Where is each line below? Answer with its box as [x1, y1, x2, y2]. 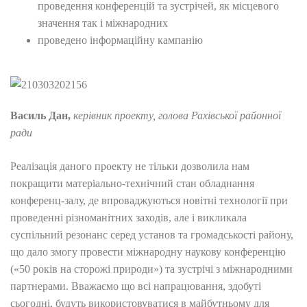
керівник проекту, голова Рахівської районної [73, 110, 281, 121]
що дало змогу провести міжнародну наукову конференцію [10, 246, 286, 258]
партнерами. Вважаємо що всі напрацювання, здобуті [10, 280, 261, 292]
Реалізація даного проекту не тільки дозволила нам [10, 160, 249, 172]
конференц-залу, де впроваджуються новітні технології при [10, 195, 288, 206]
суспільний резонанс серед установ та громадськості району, [10, 229, 293, 241]
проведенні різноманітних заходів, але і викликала [10, 212, 247, 223]
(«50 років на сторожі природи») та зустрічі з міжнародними [10, 263, 293, 275]
